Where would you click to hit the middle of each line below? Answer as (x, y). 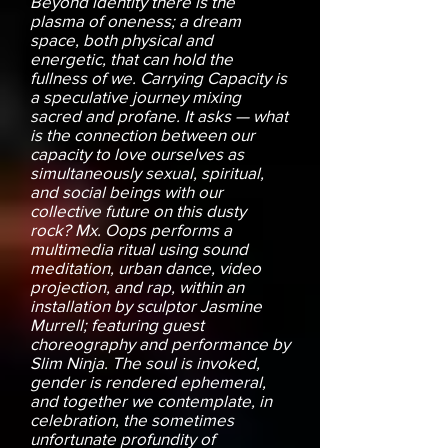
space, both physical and (121, 40)
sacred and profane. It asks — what (159, 116)
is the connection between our (142, 135)
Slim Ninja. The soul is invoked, (145, 363)
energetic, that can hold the (131, 59)
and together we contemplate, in (151, 401)
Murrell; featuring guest (117, 325)
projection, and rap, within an (137, 287)
